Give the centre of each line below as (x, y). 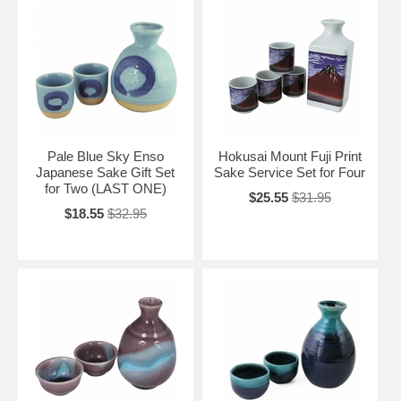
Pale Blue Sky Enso (105, 157)
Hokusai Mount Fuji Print (290, 157)
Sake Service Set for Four (290, 173)
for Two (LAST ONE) (105, 189)
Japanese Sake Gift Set (106, 173)
